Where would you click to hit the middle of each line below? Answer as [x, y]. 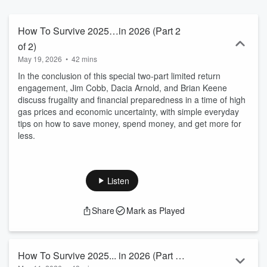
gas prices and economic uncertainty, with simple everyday [128, 111]
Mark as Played [156, 210]
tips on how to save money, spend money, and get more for [130, 123]
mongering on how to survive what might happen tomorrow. [133, 14]
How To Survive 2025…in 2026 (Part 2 [99, 31]
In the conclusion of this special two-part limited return [119, 76]
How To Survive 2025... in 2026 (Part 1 [99, 255]
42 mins [84, 59]
